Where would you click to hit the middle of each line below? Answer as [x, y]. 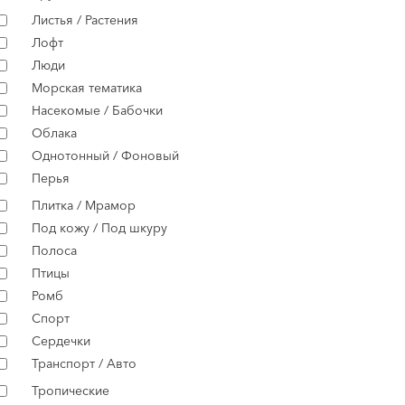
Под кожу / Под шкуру [99, 228]
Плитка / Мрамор [84, 205]
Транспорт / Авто [84, 363]
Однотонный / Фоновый [105, 155]
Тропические [71, 391]
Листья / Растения [85, 20]
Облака [54, 133]
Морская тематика [87, 88]
